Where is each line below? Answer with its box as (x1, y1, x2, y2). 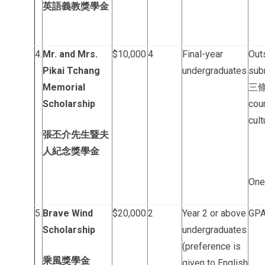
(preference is (182, 241, 241, 252)
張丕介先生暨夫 (43, 129, 109, 140)
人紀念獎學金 (43, 146, 99, 157)
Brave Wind (43, 208, 93, 219)
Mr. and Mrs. (43, 49, 98, 60)
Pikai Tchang (43, 65, 100, 76)
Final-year (182, 49, 223, 60)
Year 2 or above (182, 208, 246, 219)
